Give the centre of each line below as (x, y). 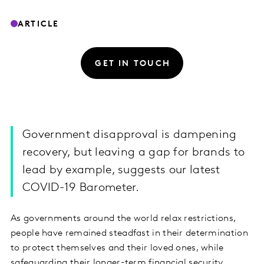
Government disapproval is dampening (130, 135)
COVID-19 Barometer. (81, 188)
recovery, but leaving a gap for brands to (134, 153)
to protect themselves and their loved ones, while (117, 248)
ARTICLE (39, 24)
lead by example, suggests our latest (121, 171)
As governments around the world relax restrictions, (123, 219)
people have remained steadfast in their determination (129, 234)
